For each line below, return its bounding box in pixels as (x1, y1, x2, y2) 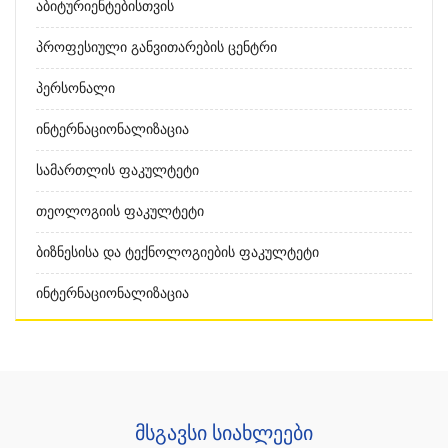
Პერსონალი (36, 81, 115, 96)
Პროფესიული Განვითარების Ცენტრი (36, 40, 277, 55)
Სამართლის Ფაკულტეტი (36, 163, 199, 178)
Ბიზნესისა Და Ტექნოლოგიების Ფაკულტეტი (36, 245, 319, 260)
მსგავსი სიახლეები (135, 422, 313, 444)
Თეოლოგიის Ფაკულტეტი (36, 204, 204, 219)
